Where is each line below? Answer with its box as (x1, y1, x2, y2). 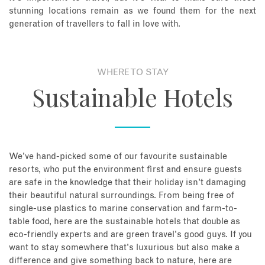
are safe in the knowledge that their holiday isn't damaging (9, 177, 246, 187)
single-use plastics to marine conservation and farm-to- (9, 203, 237, 213)
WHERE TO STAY (96, 67, 169, 77)
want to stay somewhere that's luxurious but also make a (9, 243, 240, 252)
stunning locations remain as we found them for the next (9, 6, 256, 15)
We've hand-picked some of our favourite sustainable (9, 151, 227, 161)
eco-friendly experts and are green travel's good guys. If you (9, 230, 252, 239)
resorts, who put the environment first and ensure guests (9, 164, 242, 174)
